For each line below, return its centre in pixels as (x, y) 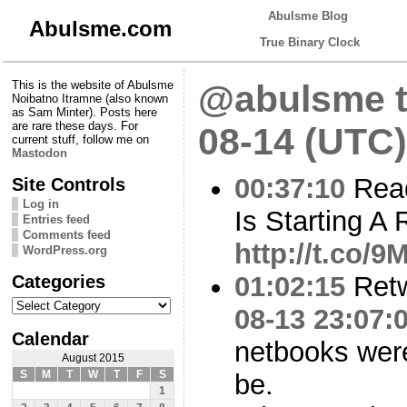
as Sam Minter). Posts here (84, 112)
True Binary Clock (310, 42)
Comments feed (67, 234)
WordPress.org (65, 250)
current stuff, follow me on (80, 139)
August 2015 (93, 357)
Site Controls (69, 184)
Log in (41, 203)
